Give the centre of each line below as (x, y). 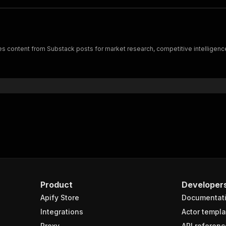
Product (56, 185)
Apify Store (60, 197)
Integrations (62, 212)
